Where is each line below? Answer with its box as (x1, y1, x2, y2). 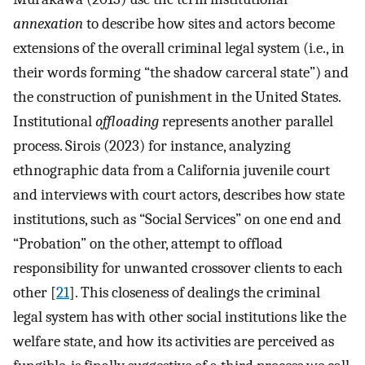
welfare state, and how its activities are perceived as (13, 332, 334, 350)
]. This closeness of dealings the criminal (69, 283, 320, 301)
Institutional (13, 112, 95, 130)
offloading (95, 112, 159, 130)
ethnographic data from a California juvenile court (13, 161, 330, 179)
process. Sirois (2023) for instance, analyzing (13, 136, 291, 155)
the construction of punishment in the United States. (13, 87, 341, 106)
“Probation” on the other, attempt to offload (13, 234, 283, 253)
